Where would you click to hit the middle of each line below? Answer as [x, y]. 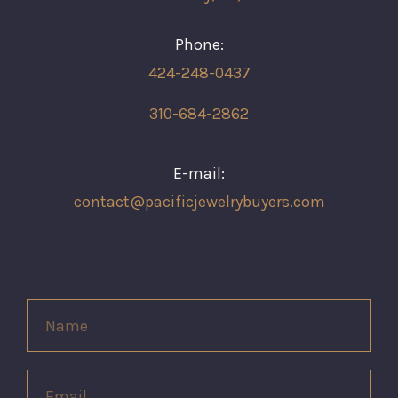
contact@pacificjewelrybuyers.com [199, 201]
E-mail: [199, 173]
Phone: [199, 44]
